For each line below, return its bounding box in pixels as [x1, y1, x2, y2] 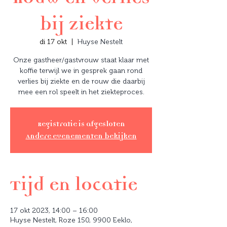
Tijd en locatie [10, 175, 137, 194]
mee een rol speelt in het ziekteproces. [18, 88, 144, 96]
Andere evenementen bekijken [25, 132, 137, 140]
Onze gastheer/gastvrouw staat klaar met [13, 56, 149, 64]
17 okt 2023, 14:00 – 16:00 [10, 206, 98, 215]
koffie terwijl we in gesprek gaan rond [20, 66, 142, 75]
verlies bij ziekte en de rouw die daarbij [17, 77, 145, 86]
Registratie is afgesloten [37, 120, 125, 128]
